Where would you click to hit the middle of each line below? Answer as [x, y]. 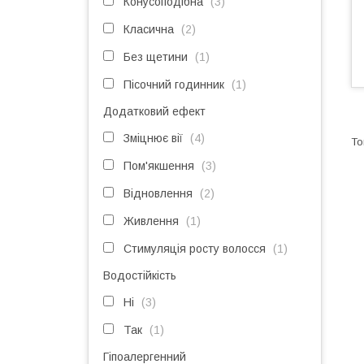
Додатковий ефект [154, 111]
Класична [149, 29]
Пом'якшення [159, 166]
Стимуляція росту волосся [195, 249]
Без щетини [156, 57]
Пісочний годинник [174, 84]
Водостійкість [140, 275]
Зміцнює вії [153, 138]
